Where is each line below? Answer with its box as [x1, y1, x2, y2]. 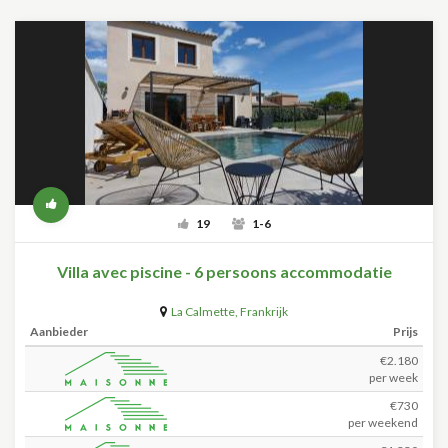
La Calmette [171, 304, 235, 319]
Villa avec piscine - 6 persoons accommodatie [56, 262, 392, 281]
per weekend [348, 415, 418, 430]
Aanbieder [30, 324, 88, 339]
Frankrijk [240, 304, 288, 319]
